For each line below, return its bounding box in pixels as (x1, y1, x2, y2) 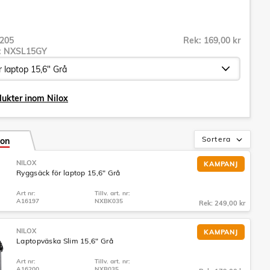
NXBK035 (95, 197, 123, 205)
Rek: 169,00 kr (183, 35, 240, 46)
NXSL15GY (4, 46, 47, 57)
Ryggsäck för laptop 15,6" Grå (16, 168, 121, 177)
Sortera (202, 134, 231, 143)
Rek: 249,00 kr (199, 199, 245, 207)
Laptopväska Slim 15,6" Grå (16, 236, 113, 245)
